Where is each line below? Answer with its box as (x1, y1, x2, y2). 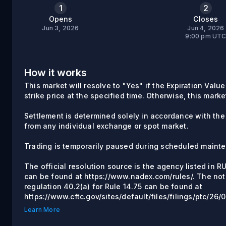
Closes (193, 15, 218, 23)
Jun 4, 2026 (187, 24, 224, 32)
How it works (24, 67, 87, 79)
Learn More (24, 206, 60, 213)
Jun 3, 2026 (42, 24, 79, 32)
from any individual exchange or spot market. (24, 122, 189, 130)
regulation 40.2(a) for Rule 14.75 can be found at (24, 182, 202, 191)
